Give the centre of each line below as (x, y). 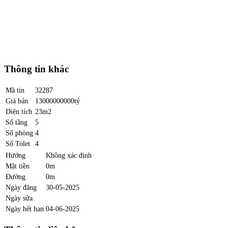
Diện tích (19, 111)
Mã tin (15, 90)
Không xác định (69, 155)
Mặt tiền (18, 166)
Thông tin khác (36, 69)
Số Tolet (18, 143)
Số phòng (19, 133)
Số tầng (17, 122)
